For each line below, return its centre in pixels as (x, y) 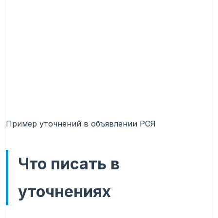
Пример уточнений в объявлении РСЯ (81, 124)
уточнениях (64, 192)
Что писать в (69, 164)
